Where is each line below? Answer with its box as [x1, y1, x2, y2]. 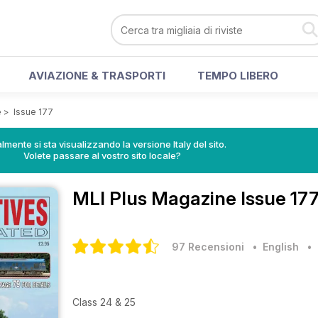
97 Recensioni [172, 241, 244, 253]
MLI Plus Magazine [72, 187, 241, 209]
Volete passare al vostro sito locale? [23, 150, 181, 161]
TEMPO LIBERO [197, 69, 278, 82]
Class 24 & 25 [72, 296, 136, 308]
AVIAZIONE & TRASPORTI [28, 69, 165, 82]
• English [247, 241, 299, 253]
